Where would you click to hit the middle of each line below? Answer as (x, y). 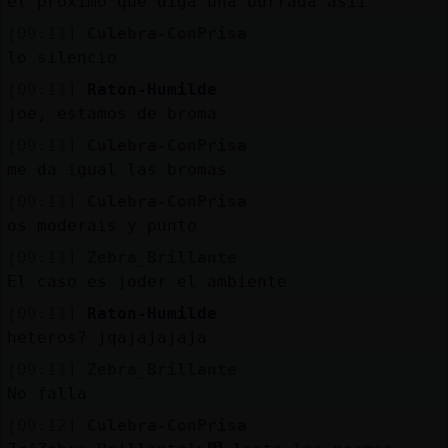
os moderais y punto (101, 225)
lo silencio (61, 57)
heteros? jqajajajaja (106, 337)
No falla (46, 393)
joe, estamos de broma (111, 113)
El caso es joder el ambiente (146, 281)
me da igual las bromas (116, 169)
